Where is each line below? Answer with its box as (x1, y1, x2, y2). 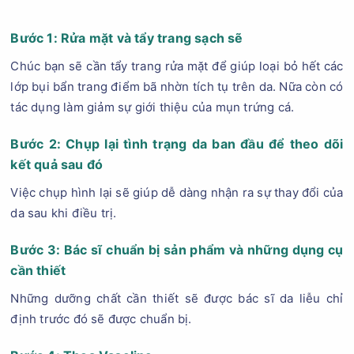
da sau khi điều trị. (10, 205, 117, 220)
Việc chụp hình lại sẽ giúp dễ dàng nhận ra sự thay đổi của (10, 185, 344, 200)
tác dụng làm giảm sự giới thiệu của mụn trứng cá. (10, 100, 295, 115)
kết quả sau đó (10, 156, 104, 172)
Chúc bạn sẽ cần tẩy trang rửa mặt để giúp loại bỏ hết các (10, 58, 344, 73)
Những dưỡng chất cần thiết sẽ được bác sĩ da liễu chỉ (10, 291, 344, 306)
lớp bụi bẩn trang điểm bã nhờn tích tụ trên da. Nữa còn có (10, 79, 344, 94)
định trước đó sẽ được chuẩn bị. (10, 311, 192, 326)
